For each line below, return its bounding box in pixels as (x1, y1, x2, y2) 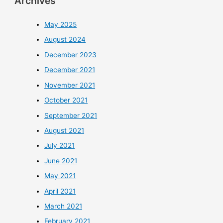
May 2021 (44, 172, 76, 180)
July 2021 (44, 141, 75, 150)
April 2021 (44, 187, 76, 195)
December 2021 (44, 66, 96, 74)
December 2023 (44, 50, 97, 59)
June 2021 (44, 156, 78, 165)
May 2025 (44, 20, 77, 29)
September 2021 (44, 111, 98, 119)
